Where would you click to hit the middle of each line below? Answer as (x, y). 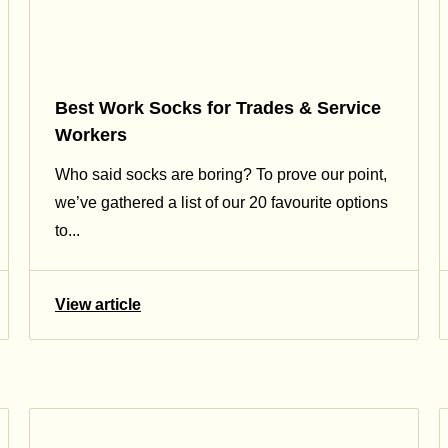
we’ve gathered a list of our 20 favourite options (221, 202)
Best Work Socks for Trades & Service (218, 108)
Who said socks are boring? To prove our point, (221, 174)
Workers (91, 135)
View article (98, 304)
